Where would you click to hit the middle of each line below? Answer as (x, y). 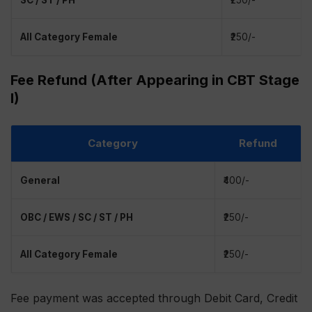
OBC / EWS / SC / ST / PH (77, 218)
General (40, 181)
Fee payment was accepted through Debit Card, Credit (154, 298)
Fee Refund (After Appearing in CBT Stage (155, 80)
